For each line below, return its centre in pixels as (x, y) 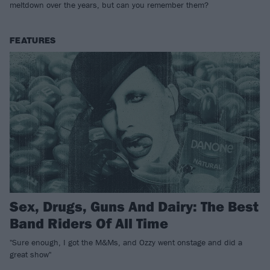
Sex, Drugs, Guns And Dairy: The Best (134, 206)
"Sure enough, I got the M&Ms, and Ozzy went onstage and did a (126, 242)
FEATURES (33, 41)
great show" (30, 254)
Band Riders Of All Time (89, 223)
